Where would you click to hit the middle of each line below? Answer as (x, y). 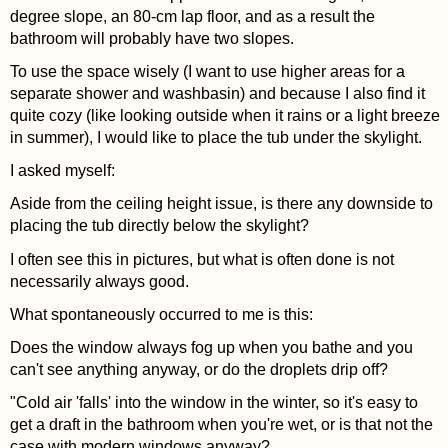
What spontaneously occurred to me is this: (161, 314)
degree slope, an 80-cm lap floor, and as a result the (192, 16)
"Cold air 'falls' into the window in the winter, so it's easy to (213, 403)
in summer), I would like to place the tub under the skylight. (215, 138)
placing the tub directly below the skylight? (159, 226)
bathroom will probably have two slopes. (151, 38)
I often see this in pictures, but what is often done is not (201, 259)
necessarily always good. (99, 281)
